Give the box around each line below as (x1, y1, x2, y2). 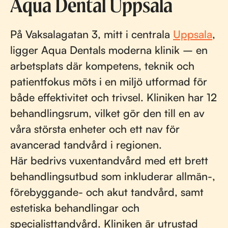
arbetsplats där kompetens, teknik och (10, 59, 194, 72)
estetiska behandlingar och (10, 201, 139, 214)
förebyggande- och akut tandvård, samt (10, 185, 204, 198)
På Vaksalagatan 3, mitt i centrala (10, 27, 173, 41)
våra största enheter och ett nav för (10, 122, 180, 135)
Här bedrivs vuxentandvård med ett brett (10, 154, 208, 167)
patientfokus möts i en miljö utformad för (10, 75, 207, 88)
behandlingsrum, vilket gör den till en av (10, 106, 205, 120)
